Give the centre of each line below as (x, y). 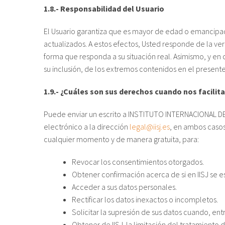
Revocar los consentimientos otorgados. (138, 162)
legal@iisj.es (150, 127)
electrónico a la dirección (87, 127)
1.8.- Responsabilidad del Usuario (104, 9)
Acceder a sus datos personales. (124, 187)
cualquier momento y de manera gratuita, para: (121, 139)
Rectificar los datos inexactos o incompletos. (145, 200)
